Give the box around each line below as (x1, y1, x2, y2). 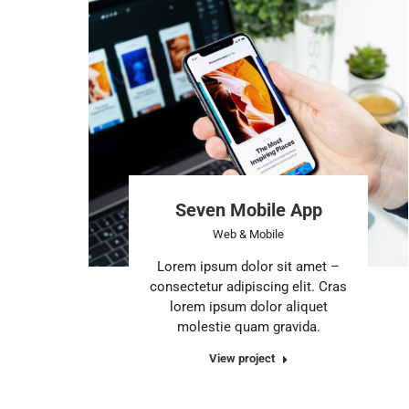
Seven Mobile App (174, 198, 322, 221)
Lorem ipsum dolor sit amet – (157, 257, 340, 275)
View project (208, 351, 275, 365)
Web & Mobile (213, 226, 284, 241)
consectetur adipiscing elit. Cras (150, 278, 347, 295)
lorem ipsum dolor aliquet (169, 298, 328, 315)
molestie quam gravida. (176, 318, 320, 335)
